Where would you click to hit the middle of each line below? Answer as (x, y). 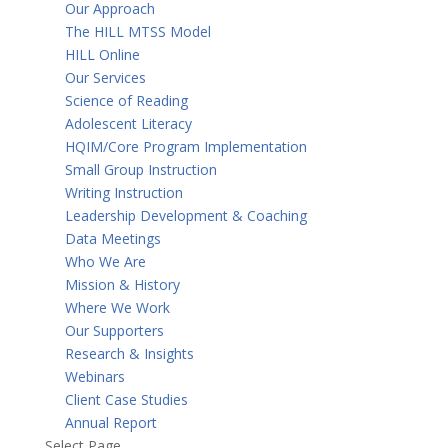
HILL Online (102, 54)
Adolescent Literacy (128, 123)
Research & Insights (129, 353)
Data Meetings (112, 238)
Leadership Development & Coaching (185, 215)
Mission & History (122, 284)
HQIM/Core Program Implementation (185, 146)
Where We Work (117, 307)
